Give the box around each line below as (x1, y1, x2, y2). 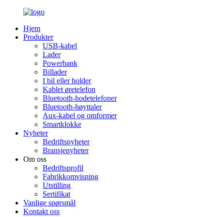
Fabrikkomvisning (43, 172, 98, 181)
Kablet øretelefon (43, 85, 95, 93)
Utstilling (43, 181, 71, 189)
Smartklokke (43, 120, 81, 128)
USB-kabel (43, 42, 77, 50)
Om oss (23, 155, 46, 163)
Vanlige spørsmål (23, 199, 76, 207)
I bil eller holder (43, 77, 91, 85)
